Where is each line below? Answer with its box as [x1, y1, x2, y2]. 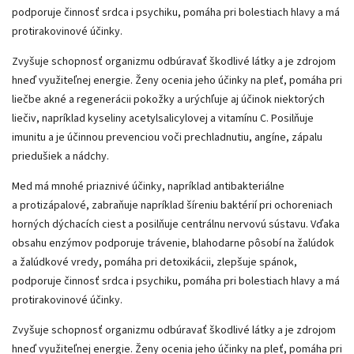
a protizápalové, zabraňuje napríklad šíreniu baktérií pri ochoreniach [12, 197, 333, 213]
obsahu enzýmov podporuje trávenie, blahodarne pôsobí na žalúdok [12, 235, 334, 251]
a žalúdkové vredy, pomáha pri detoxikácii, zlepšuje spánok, [12, 254, 297, 270]
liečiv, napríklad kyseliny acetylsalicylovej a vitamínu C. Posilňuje [12, 110, 314, 126]
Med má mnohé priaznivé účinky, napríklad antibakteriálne [12, 178, 284, 194]
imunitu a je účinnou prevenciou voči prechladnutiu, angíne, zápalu [12, 129, 322, 145]
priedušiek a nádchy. [12, 148, 111, 164]
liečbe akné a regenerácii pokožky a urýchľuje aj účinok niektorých [12, 91, 325, 107]
